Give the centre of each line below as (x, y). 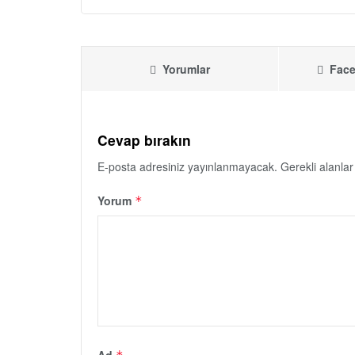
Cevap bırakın (144, 140)
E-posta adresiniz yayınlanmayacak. (187, 167)
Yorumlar (187, 69)
